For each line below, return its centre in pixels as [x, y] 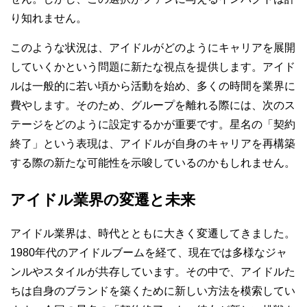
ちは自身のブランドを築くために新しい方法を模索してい [153, 291]
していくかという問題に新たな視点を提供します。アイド [153, 67]
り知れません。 [49, 18]
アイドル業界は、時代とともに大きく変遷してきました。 [153, 233]
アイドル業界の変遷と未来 [103, 200]
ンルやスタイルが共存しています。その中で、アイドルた [153, 272]
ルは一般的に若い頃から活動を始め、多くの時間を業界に [153, 86]
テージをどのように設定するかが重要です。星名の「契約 [153, 124]
